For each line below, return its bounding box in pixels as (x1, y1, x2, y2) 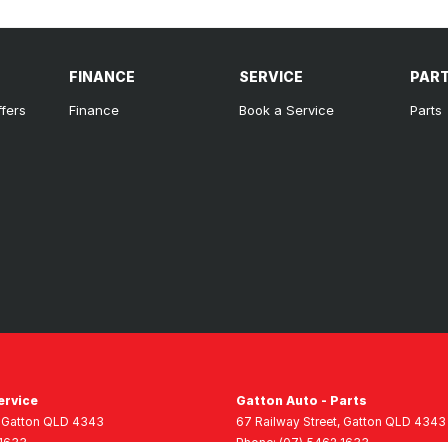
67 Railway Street (236, 413, 337, 429)
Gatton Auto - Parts (236, 392, 367, 408)
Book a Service (239, 101, 334, 118)
